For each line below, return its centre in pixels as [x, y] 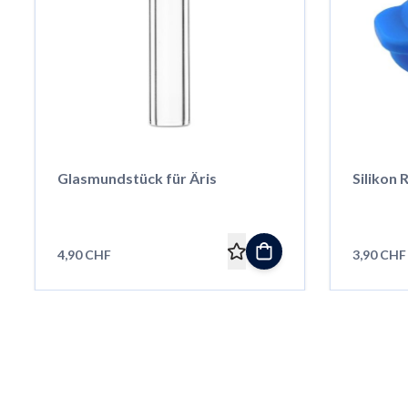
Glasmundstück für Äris [137, 178]
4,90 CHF [84, 254]
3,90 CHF [379, 254]
